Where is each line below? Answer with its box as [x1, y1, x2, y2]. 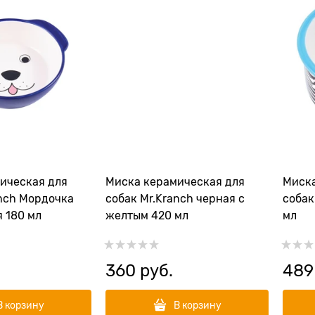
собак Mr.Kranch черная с [105, 193, 245, 205]
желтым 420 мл [105, 210, 188, 222]
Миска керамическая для [105, 176, 245, 188]
